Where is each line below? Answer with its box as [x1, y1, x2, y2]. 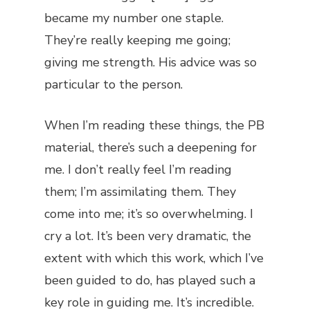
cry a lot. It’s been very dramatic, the [44, 228, 251, 244]
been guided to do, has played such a [44, 272, 255, 289]
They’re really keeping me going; [44, 32, 230, 48]
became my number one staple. [44, 10, 224, 26]
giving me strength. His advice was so [44, 54, 257, 71]
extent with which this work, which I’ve [44, 250, 264, 266]
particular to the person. [44, 76, 183, 93]
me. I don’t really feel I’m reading [44, 161, 232, 178]
